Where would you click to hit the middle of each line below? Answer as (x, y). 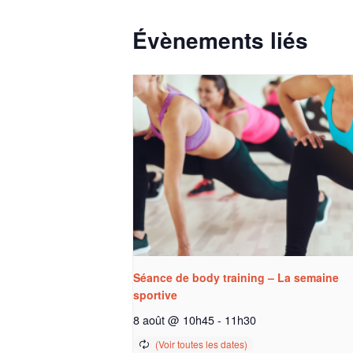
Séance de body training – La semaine (236, 278)
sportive (155, 295)
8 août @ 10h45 (174, 320)
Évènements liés (220, 40)
